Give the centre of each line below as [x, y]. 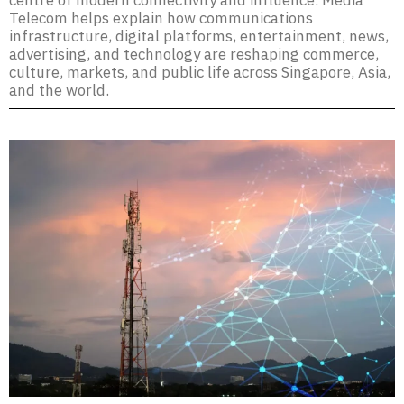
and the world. [59, 90]
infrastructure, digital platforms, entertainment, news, [199, 36]
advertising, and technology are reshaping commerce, [194, 54]
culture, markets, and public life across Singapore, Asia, [200, 72]
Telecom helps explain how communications [161, 18]
